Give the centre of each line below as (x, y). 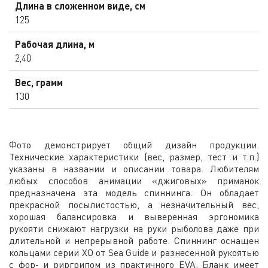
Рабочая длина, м (55, 44)
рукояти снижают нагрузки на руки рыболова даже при (134, 228)
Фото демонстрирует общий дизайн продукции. (134, 144)
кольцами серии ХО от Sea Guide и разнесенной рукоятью (134, 252)
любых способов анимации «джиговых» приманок (134, 180)
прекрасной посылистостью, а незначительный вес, (134, 204)
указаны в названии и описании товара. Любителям (134, 168)
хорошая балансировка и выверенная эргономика (134, 216)
